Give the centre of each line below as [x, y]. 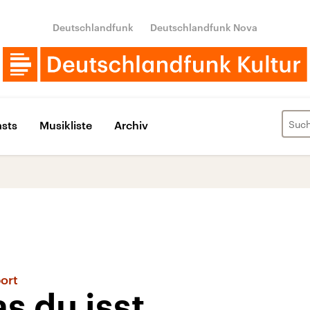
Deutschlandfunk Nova [204, 27]
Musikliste [66, 125]
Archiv [131, 125]
